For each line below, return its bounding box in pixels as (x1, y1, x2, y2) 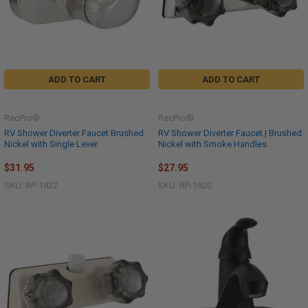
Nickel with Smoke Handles (158, 138, 267, 149)
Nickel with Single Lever (4, 138, 98, 149)
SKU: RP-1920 (158, 180, 212, 191)
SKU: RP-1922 (4, 180, 58, 191)
